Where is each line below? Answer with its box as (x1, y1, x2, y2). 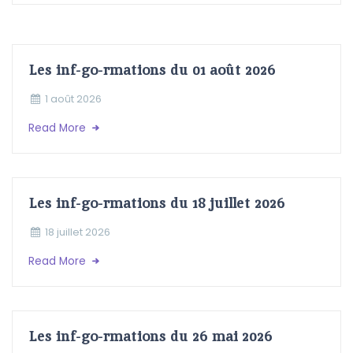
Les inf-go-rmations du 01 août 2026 (28, 60, 276, 80)
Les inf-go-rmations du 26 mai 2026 (28, 326, 273, 346)
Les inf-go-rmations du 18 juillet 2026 (28, 193, 285, 213)
